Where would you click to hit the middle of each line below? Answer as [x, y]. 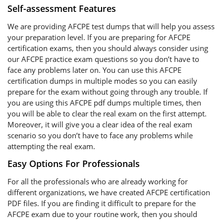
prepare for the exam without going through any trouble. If [108, 92]
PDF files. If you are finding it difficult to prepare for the [102, 203]
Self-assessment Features [62, 8]
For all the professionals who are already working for [98, 181]
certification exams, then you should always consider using [108, 48]
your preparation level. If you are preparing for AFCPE [99, 37]
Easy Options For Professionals [74, 164]
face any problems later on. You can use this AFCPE [94, 70]
